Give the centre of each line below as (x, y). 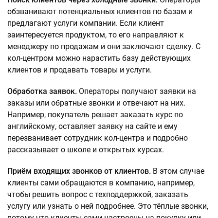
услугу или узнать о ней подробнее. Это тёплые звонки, (108, 206)
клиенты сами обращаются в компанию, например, (101, 183)
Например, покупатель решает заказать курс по (95, 115)
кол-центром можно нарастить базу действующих (99, 58)
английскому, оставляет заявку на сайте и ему (92, 126)
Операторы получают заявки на (136, 91)
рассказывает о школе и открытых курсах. (86, 150)
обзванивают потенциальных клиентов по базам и (100, 11)
